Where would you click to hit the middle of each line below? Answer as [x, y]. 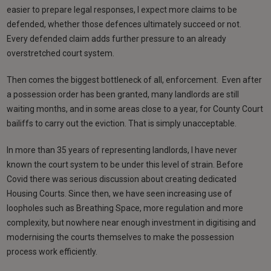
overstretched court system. [61, 53]
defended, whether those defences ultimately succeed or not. [124, 24]
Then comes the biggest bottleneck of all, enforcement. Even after [135, 80]
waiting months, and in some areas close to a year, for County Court [135, 109]
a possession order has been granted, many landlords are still [123, 94]
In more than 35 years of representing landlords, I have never [122, 150]
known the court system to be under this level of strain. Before [125, 164]
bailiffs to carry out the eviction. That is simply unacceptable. [122, 123]
